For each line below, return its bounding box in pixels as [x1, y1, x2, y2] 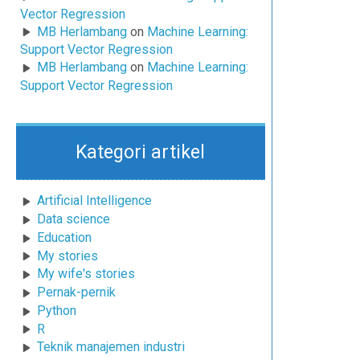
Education [37, 229, 92, 245]
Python [37, 302, 76, 318]
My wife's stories [37, 266, 135, 282]
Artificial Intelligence [37, 193, 152, 209]
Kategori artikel [76, 141, 206, 164]
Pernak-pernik [37, 284, 116, 301]
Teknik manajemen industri [37, 339, 185, 355]
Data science [37, 211, 110, 227]
